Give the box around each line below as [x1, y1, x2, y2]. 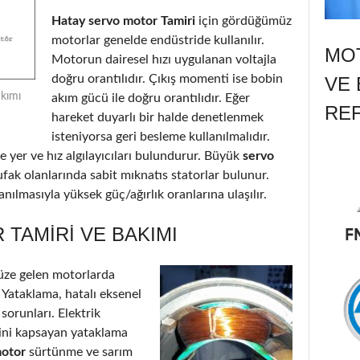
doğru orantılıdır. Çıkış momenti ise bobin [51, 72, 283, 85]
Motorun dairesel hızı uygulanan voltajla [51, 52, 276, 66]
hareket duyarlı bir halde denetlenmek [51, 110, 264, 124]
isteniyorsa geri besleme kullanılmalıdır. [51, 129, 270, 143]
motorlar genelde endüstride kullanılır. [51, 33, 264, 47]
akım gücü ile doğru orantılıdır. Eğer [51, 91, 250, 104]
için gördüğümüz [195, 14, 292, 27]
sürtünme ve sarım [29, 345, 133, 358]
